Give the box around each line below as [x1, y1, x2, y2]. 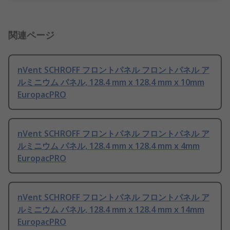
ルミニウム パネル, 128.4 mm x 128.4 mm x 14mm [17, 204, 204, 216]
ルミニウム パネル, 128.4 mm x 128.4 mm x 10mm [17, 76, 204, 88]
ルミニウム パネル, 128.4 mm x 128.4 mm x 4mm [17, 140, 200, 152]
